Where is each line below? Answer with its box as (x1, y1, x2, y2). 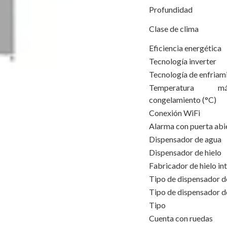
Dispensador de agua (149, 134, 221, 144)
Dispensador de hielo (149, 147, 221, 157)
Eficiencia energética (149, 43, 221, 53)
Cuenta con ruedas (149, 213, 213, 223)
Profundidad (149, 5, 193, 14)
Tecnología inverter (149, 56, 216, 66)
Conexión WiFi (149, 108, 200, 118)
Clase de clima (149, 24, 199, 33)
